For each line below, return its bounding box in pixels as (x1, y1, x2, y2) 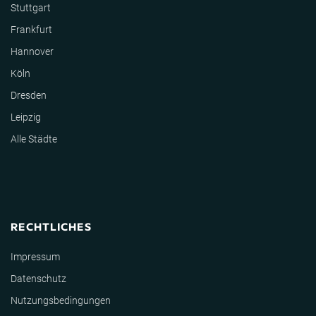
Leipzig (11, 111, 41, 123)
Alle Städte (11, 133, 57, 145)
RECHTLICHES (11, 219, 92, 234)
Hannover (11, 46, 54, 58)
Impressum (11, 251, 60, 263)
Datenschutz (11, 273, 66, 285)
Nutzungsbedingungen (11, 295, 111, 307)
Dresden (11, 90, 47, 102)
